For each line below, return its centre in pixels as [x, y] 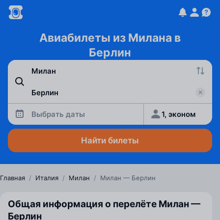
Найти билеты [110, 140]
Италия [47, 178]
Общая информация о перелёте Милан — [104, 204]
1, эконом [179, 114]
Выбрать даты [58, 114]
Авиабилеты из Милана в [110, 38]
